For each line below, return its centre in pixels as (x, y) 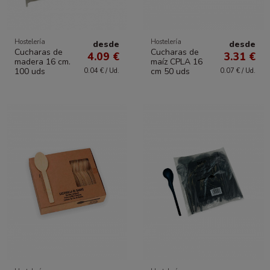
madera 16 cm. (42, 62)
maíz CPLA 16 (177, 62)
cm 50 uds (171, 72)
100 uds (30, 72)
